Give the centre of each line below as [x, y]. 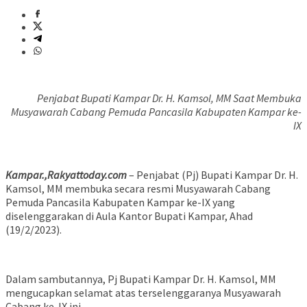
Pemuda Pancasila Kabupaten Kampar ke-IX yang [120, 202]
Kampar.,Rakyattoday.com [66, 175]
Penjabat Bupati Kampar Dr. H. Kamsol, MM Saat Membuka [169, 98]
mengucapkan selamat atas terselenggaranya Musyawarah [143, 293]
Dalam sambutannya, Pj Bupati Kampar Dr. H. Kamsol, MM [141, 279]
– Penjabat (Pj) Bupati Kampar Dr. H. [212, 175]
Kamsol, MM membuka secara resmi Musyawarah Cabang [138, 189]
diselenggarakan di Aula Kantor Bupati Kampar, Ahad [129, 216]
